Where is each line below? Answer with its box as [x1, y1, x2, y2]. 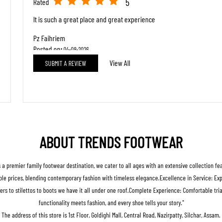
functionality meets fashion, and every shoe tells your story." [38, 198, 184, 207]
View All [110, 57, 130, 67]
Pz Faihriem [33, 33, 65, 43]
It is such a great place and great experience [33, 14, 155, 24]
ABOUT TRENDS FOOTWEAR [40, 132, 182, 151]
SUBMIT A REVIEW [45, 58, 86, 67]
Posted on [33, 44, 60, 54]
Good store [33, 78, 63, 88]
